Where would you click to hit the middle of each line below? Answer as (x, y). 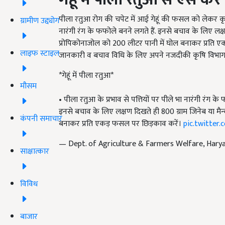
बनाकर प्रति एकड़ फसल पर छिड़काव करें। (121, 124)
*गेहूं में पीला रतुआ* (86, 76)
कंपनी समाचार (41, 119)
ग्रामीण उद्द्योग (40, 21)
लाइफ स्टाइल (40, 53)
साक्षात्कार (35, 151)
